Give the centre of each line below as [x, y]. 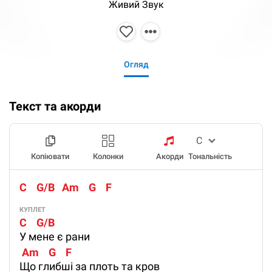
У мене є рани [55, 237]
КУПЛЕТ [32, 210]
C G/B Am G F [66, 188]
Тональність [210, 157]
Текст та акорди [55, 107]
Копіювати [50, 157]
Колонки [108, 157]
